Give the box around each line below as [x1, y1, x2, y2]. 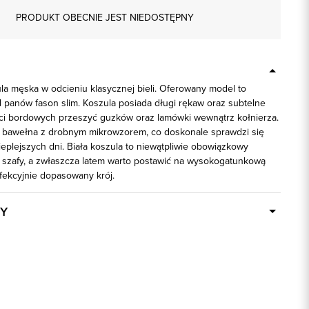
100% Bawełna [112, 273, 175, 288]
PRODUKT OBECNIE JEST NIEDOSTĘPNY [16, 10, 195, 24]
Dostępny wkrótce [112, 225, 190, 239]
